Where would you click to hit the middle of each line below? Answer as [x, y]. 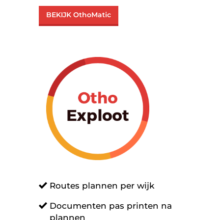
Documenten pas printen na [111, 206]
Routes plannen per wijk [102, 186]
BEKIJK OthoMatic [79, 15]
